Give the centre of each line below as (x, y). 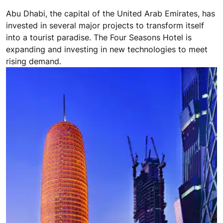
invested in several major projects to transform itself (105, 144)
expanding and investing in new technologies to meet (107, 168)
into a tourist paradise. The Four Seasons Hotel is (99, 156)
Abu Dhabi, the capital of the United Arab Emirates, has (111, 132)
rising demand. (34, 180)
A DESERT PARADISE (62, 110)
